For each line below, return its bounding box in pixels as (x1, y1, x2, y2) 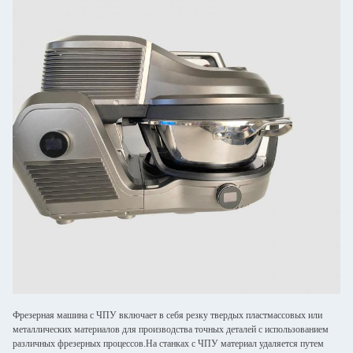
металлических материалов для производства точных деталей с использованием (13, 324, 329, 335)
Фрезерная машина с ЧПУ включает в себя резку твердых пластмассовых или (13, 310, 322, 321)
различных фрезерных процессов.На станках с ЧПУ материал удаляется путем (13, 338, 324, 349)
